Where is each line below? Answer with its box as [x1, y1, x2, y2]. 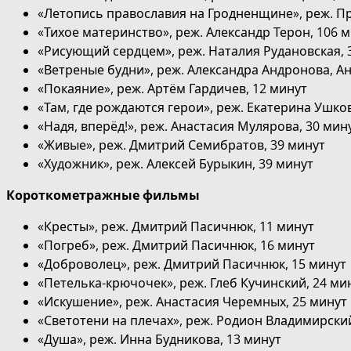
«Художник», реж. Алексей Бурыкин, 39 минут [38, 155, 313, 173]
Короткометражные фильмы [6, 186, 200, 204]
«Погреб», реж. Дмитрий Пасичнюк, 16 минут [38, 237, 315, 255]
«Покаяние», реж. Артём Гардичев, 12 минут [38, 80, 307, 98]
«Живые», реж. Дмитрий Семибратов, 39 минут [38, 136, 325, 154]
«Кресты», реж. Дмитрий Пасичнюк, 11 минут [38, 218, 314, 236]
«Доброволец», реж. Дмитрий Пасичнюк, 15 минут [38, 255, 346, 273]
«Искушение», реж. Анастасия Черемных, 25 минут [38, 293, 347, 311]
